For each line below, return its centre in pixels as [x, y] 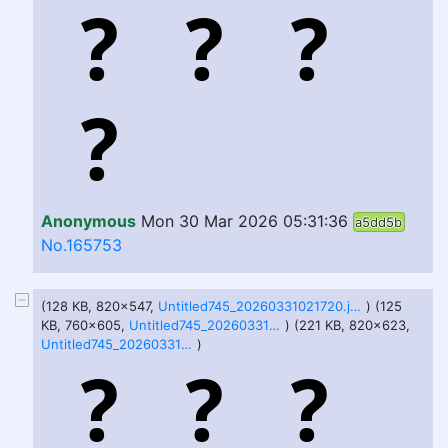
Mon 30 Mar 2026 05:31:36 [244, 221]
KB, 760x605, [85, 325]
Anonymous [88, 221]
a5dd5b [379, 222]
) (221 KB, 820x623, [347, 325]
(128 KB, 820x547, [99, 306]
